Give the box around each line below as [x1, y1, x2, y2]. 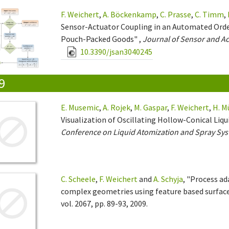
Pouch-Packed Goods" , [61, 33, 143, 44]
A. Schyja [153, 173, 184, 184]
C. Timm [195, 9, 224, 19]
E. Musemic [61, 102, 100, 112]
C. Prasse [160, 9, 192, 19]
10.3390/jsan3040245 [79, 46, 153, 57]
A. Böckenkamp [103, 9, 157, 19]
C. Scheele [61, 173, 96, 184]
